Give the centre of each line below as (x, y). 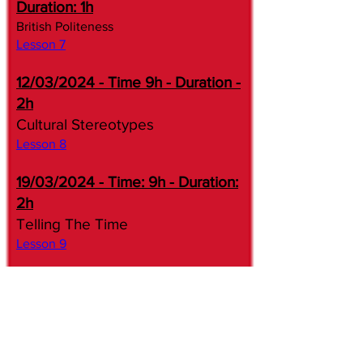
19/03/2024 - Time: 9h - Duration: (127, 181)
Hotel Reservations (70, 322)
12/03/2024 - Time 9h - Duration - (128, 82)
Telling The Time (72, 224)
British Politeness (65, 26)
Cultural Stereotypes (85, 124)
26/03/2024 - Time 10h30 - (108, 281)
